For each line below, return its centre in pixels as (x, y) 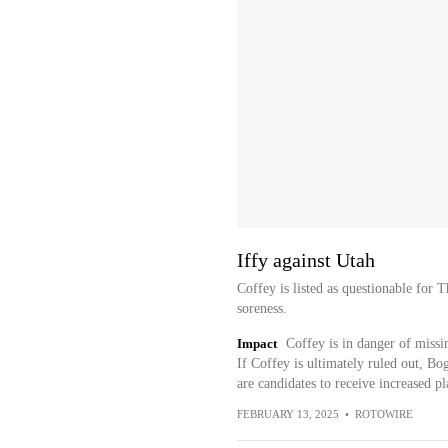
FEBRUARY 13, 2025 (287, 414)
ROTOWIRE (383, 414)
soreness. (261, 309)
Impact (256, 344)
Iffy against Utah (305, 260)
